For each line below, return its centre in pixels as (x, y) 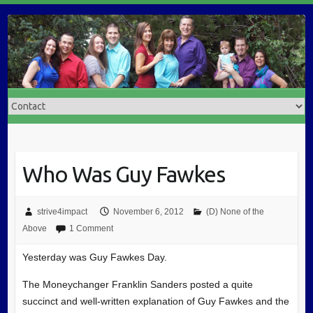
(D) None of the (235, 211)
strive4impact (62, 211)
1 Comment (91, 228)
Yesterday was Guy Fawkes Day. (94, 257)
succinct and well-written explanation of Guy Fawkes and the (155, 301)
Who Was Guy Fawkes (123, 174)
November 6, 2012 (148, 211)
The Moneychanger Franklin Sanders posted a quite (137, 284)
